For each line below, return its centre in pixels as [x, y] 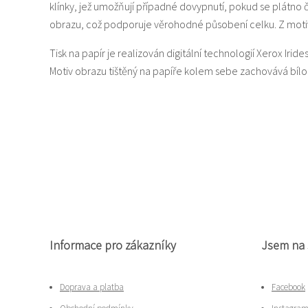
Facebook [288, 287]
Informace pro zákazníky [113, 245]
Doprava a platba [92, 287]
